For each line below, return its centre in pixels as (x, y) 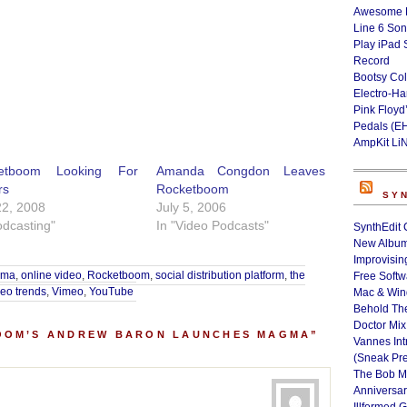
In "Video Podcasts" (212, 225)
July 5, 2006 (191, 207)
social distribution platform (220, 275)
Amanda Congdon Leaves (240, 171)
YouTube (111, 292)
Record (372, 61)
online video (51, 275)
